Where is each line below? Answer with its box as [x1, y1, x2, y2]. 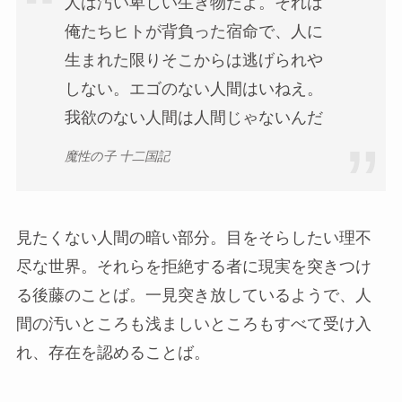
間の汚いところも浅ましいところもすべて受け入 [15, 315, 371, 334]
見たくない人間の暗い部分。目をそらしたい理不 [15, 229, 371, 248]
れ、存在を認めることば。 [15, 344, 210, 363]
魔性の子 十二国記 [64, 148, 170, 163]
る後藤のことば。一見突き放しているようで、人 [15, 286, 371, 305]
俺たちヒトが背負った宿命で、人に [64, 22, 323, 41]
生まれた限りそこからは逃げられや [64, 51, 323, 70]
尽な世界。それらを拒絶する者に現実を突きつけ [15, 258, 371, 276]
